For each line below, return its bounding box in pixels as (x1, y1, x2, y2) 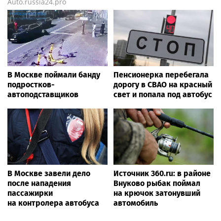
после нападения (7, 178, 71, 188)
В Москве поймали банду (7, 70, 100, 79)
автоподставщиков (7, 89, 78, 99)
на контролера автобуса (7, 198, 99, 208)
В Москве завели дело (7, 168, 90, 178)
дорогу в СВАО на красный (113, 79, 212, 89)
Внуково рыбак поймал (113, 178, 200, 188)
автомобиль (113, 198, 158, 208)
